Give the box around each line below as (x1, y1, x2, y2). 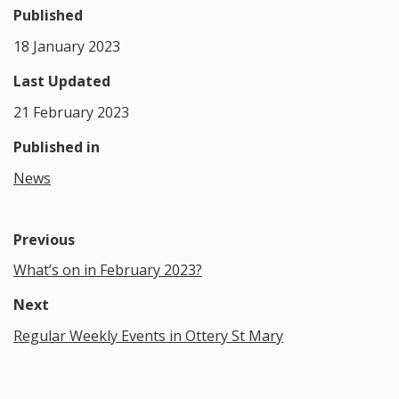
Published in (13, 136, 100, 157)
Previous (13, 229, 75, 249)
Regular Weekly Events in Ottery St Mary (13, 326, 283, 346)
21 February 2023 (13, 102, 129, 122)
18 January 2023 (13, 36, 120, 56)
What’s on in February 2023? (13, 260, 202, 281)
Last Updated (13, 70, 110, 91)
